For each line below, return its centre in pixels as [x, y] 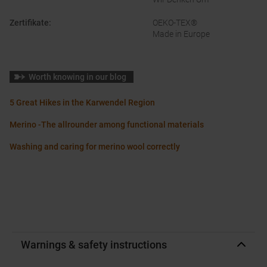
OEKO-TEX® [175, 23]
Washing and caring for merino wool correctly [95, 147]
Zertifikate [29, 23]
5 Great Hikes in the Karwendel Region [82, 103]
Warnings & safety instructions [94, 245]
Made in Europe [181, 34]
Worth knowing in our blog [77, 77]
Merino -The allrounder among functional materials [107, 125]
